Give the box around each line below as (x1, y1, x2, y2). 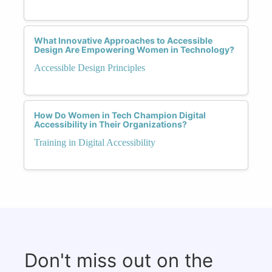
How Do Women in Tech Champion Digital (34, 109, 206, 120)
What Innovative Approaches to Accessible (34, 35, 212, 46)
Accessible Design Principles (34, 62, 145, 73)
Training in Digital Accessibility (34, 137, 155, 148)
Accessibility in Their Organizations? (34, 118, 187, 129)
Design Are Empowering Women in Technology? (34, 44, 234, 55)
